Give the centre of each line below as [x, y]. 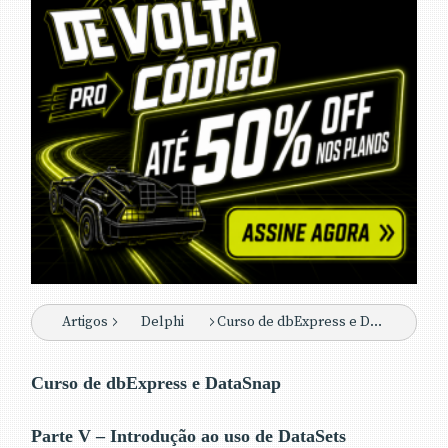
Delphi [162, 321]
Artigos [85, 321]
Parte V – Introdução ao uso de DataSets [188, 435]
